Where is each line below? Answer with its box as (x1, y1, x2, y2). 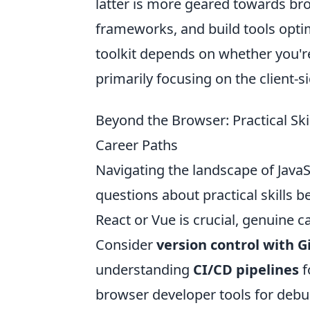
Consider (95, 235, 156, 254)
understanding (95, 260, 193, 279)
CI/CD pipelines (193, 260, 299, 279)
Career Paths (95, 136, 178, 154)
